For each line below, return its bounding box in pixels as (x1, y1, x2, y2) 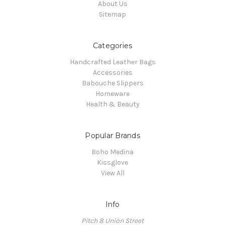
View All (100, 168, 125, 177)
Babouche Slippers (81, 78, 144, 87)
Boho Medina (91, 147, 134, 156)
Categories (92, 41, 133, 50)
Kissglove (97, 158, 128, 167)
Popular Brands (85, 131, 140, 140)
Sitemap (99, 10, 126, 19)
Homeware (95, 89, 130, 98)
